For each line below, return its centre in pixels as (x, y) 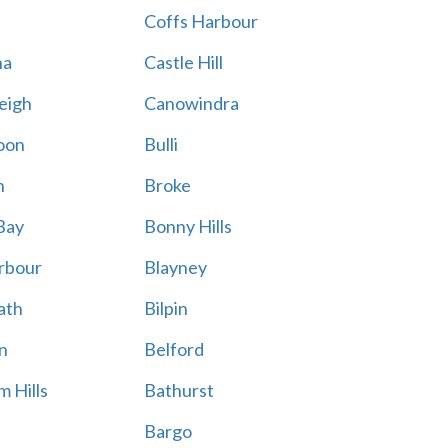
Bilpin (165, 308)
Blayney (175, 267)
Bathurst (178, 390)
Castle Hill (183, 62)
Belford (173, 349)
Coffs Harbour (200, 21)
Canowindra (191, 103)
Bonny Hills (187, 226)
